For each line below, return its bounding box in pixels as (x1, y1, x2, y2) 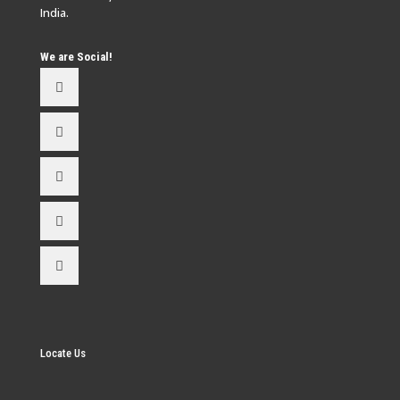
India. (40, 4, 69, 21)
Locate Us (40, 346, 86, 360)
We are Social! (40, 49, 112, 63)
